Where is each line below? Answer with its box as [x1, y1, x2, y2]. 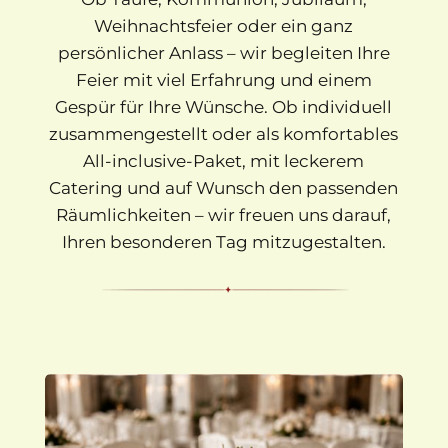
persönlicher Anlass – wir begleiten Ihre [57, 42, 390, 63]
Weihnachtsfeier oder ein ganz [94, 15, 354, 36]
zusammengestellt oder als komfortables [49, 123, 399, 144]
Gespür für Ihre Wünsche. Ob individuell [55, 96, 393, 117]
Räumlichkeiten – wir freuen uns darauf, [56, 204, 392, 225]
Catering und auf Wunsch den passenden [49, 177, 399, 198]
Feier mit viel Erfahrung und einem [75, 69, 372, 90]
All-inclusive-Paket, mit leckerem [83, 150, 365, 171]
